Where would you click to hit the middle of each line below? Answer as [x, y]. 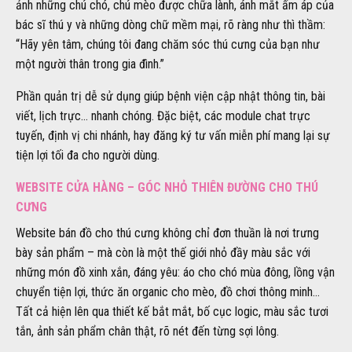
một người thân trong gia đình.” [90, 64]
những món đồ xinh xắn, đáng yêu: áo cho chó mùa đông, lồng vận [175, 272]
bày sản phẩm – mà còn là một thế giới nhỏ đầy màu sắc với [163, 252]
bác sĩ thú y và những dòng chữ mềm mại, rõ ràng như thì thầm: [170, 24]
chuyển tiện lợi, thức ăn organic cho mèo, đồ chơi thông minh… [168, 291]
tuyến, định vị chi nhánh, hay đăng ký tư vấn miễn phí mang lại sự [173, 135]
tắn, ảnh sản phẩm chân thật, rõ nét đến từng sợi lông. [147, 331]
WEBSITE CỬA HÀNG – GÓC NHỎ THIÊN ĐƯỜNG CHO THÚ [167, 187]
